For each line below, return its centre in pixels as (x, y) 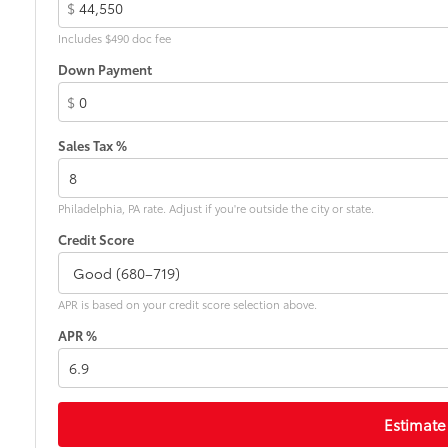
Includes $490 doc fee (114, 37)
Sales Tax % (92, 144)
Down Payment (105, 68)
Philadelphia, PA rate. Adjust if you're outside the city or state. (216, 207)
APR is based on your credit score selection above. (187, 303)
